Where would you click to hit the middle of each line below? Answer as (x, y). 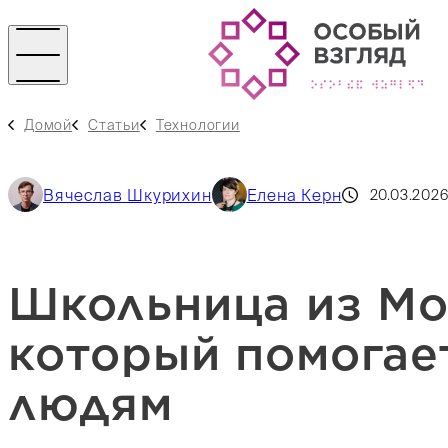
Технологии (197, 124)
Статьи (114, 124)
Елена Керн (294, 194)
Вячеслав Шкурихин (127, 194)
